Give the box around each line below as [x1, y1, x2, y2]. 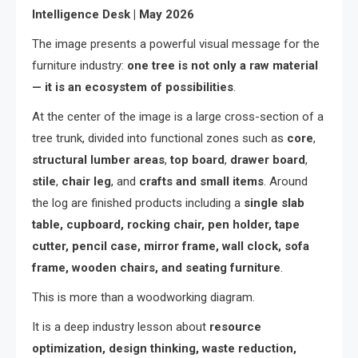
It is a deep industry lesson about [32, 320, 209, 335]
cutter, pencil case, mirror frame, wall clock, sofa [32, 239, 309, 254]
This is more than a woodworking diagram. [32, 290, 255, 305]
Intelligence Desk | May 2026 [32, 7, 194, 22]
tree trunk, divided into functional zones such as [32, 131, 287, 146]
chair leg [62, 174, 111, 189]
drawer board [230, 153, 305, 168]
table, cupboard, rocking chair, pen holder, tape [32, 217, 300, 233]
